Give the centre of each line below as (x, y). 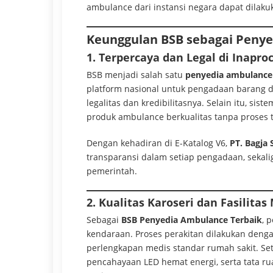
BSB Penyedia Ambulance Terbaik (192, 219)
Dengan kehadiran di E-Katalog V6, (158, 143)
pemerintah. (112, 171)
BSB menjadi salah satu (136, 74)
